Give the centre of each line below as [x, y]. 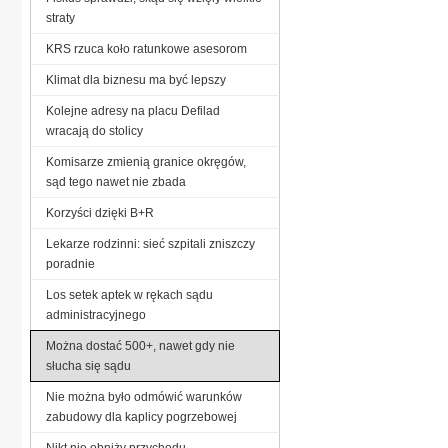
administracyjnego [96, 314]
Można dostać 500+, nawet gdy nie [140, 345]
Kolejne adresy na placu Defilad [133, 110]
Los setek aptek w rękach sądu [129, 294]
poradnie [70, 263]
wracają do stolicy [94, 130]
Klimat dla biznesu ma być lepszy [136, 79]
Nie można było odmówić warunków [144, 396]
